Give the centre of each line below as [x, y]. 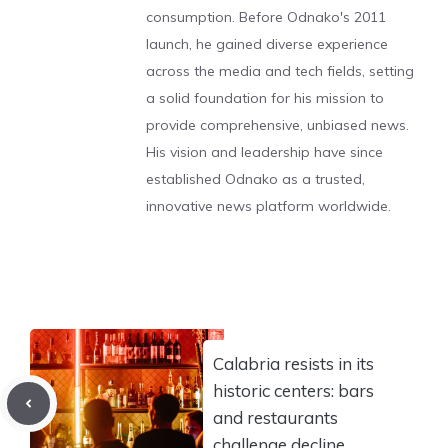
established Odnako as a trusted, [255, 179]
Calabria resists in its [293, 363]
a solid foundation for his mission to [265, 98]
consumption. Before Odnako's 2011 [266, 17]
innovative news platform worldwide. [268, 206]
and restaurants [275, 417]
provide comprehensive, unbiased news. [277, 125]
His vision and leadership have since [264, 152]
